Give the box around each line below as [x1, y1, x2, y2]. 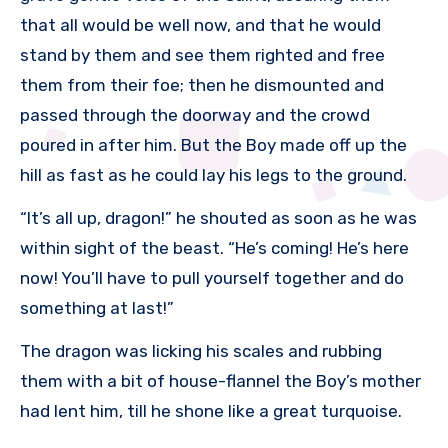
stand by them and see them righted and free [20, 45, 385, 66]
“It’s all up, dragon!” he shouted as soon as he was [20, 208, 417, 229]
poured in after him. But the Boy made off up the [20, 135, 407, 156]
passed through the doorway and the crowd [20, 105, 370, 126]
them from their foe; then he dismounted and [20, 75, 384, 96]
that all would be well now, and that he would [20, 15, 381, 36]
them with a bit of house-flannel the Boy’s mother [20, 371, 421, 392]
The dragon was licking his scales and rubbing [20, 341, 382, 362]
